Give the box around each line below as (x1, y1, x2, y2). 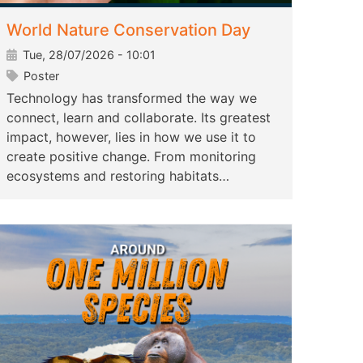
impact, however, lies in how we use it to (6, 129, 256, 146)
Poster (20, 69, 59, 83)
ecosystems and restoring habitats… (6, 168, 229, 185)
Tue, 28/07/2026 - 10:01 (19, 48, 156, 62)
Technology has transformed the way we (6, 90, 257, 107)
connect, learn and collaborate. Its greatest (6, 109, 271, 126)
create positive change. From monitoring (6, 148, 256, 165)
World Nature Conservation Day (6, 20, 250, 41)
